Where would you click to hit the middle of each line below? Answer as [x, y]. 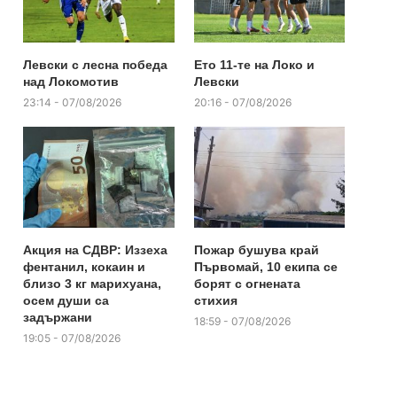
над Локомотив [71, 81]
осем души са [66, 300]
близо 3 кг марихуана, [93, 283]
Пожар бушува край [256, 249]
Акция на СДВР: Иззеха [96, 249]
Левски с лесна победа [96, 64]
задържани [58, 317]
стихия [215, 300]
